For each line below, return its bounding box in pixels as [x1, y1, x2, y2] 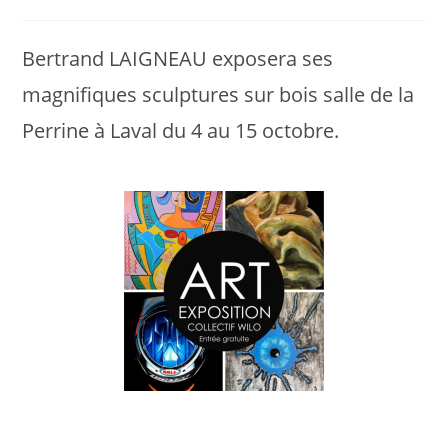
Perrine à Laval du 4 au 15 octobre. [22, 117, 340, 144]
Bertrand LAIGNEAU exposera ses [22, 45, 334, 72]
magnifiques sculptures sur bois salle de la [22, 81, 415, 108]
